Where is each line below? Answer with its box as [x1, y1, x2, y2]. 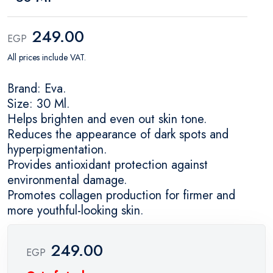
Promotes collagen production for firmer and [7, 186, 235, 204]
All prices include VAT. [7, 51, 86, 63]
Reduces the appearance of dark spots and [7, 125, 229, 143]
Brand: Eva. [7, 79, 66, 97]
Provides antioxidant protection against [7, 155, 208, 174]
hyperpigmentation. [7, 140, 107, 158]
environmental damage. [7, 171, 127, 189]
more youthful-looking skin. [7, 201, 144, 219]
